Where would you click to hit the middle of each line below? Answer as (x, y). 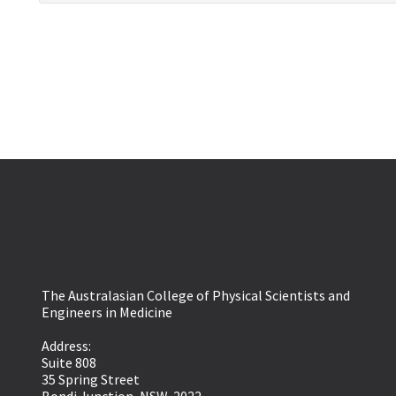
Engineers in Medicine (107, 312)
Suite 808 (69, 363)
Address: (66, 346)
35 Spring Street (90, 380)
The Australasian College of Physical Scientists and (195, 296)
